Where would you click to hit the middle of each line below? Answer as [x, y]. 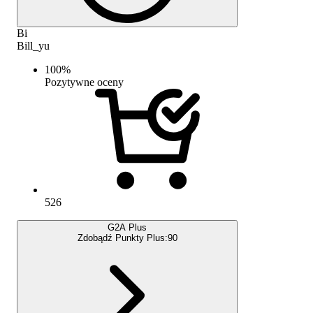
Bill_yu [33, 45]
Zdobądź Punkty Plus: [122, 238]
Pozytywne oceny [84, 82]
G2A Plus [127, 227]
